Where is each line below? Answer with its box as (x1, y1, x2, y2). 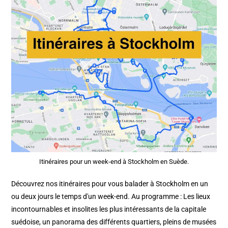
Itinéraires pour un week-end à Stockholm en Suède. (39, 157, 189, 165)
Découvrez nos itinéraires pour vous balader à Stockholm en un (11, 179, 209, 188)
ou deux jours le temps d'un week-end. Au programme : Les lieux (11, 192, 211, 201)
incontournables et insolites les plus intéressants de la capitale (11, 205, 207, 213)
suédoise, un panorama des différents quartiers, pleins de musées (11, 217, 217, 226)
